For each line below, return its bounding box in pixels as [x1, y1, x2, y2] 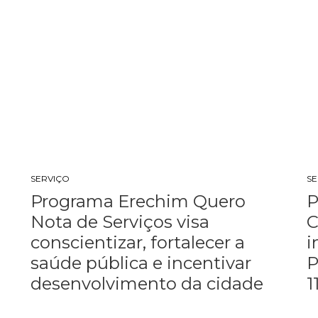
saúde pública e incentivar [30, 253, 251, 273]
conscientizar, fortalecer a [30, 232, 245, 253]
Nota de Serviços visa [30, 212, 209, 232]
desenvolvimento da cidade [30, 273, 263, 294]
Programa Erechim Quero [30, 191, 246, 212]
